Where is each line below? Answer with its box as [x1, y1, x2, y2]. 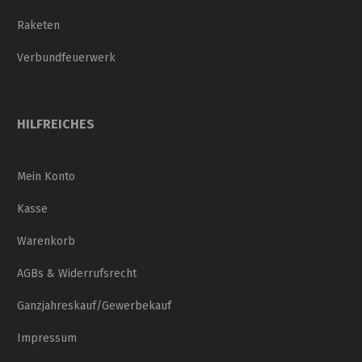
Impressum [17, 331, 77, 346]
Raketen [17, 19, 60, 33]
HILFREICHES [17, 116, 95, 133]
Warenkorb [17, 234, 75, 249]
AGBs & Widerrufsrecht [17, 267, 137, 281]
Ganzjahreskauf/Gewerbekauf [17, 299, 171, 314]
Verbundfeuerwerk [17, 51, 116, 65]
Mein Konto [17, 170, 75, 184]
